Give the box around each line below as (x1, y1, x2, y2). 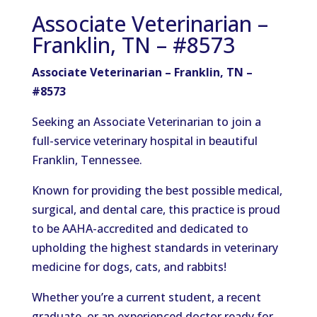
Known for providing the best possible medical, (31, 183, 282, 198)
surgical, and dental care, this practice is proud (31, 202, 280, 217)
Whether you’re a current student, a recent (31, 289, 261, 305)
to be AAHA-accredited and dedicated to (31, 221, 248, 236)
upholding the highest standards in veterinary (31, 240, 278, 255)
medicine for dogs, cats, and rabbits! (31, 259, 226, 275)
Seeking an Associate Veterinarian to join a (31, 114, 261, 129)
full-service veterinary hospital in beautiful (31, 133, 258, 149)
